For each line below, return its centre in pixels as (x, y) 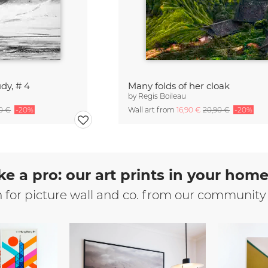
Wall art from (153, 110)
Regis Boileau (162, 96)
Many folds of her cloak (179, 86)
